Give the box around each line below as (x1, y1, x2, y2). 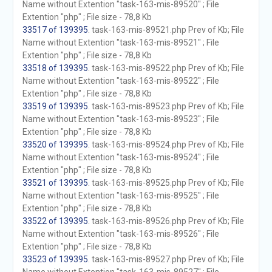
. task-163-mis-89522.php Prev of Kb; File (87, 63, 244, 73)
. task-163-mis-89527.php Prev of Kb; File (87, 254, 244, 264)
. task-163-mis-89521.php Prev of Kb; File (87, 25, 244, 35)
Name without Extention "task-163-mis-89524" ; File (22, 152, 219, 162)
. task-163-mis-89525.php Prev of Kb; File (87, 178, 244, 188)
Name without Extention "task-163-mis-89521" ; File (22, 38, 219, 47)
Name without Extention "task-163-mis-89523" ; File (22, 114, 219, 124)
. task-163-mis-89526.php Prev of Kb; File (87, 216, 244, 226)
